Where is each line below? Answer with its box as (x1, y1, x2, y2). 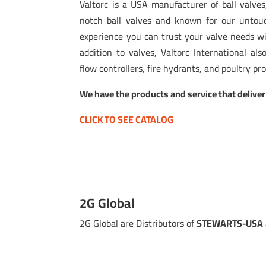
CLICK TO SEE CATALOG (80, 110, 174, 128)
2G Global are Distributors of (80, 214, 197, 232)
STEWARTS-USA (197, 214, 264, 232)
